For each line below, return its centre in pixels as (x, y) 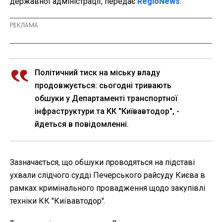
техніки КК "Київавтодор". (58, 201)
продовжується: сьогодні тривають (103, 85)
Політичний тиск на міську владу (97, 72)
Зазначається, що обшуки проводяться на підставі (102, 162)
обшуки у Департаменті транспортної (106, 98)
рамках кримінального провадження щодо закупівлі (108, 188)
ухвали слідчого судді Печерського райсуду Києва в (108, 175)
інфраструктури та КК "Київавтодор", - (107, 111)
